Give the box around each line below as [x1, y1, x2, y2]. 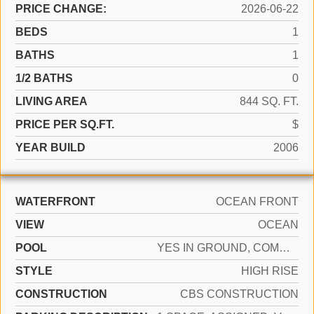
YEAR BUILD [15, 142, 86, 154]
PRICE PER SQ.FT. [15, 118, 114, 131]
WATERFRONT [15, 196, 95, 208]
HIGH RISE [241, 265, 299, 278]
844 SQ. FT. [240, 95, 299, 108]
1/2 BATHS [15, 72, 73, 85]
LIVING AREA [15, 95, 88, 108]
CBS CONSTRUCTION [180, 288, 299, 301]
